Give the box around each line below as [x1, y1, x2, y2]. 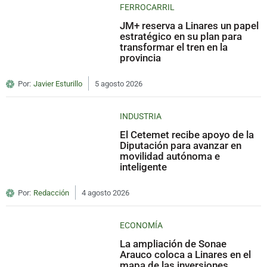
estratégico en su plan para [120, 30, 243, 42]
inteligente [120, 160, 167, 173]
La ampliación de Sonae [120, 237, 227, 250]
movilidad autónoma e [120, 150, 221, 162]
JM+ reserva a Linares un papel [120, 19, 259, 32]
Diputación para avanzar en [120, 139, 242, 151]
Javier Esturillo [33, 79, 82, 88]
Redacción [33, 188, 69, 197]
